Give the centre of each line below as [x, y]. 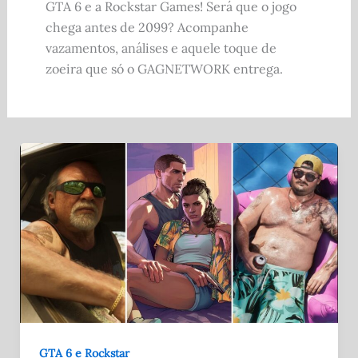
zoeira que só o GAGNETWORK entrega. [164, 69]
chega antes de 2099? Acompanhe [147, 28]
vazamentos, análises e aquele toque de [161, 48]
